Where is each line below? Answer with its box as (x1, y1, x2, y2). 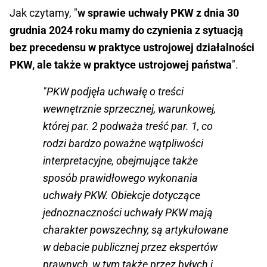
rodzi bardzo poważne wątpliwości (43, 137, 203, 150)
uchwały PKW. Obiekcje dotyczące (43, 189, 200, 202)
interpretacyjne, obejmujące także (43, 154, 198, 167)
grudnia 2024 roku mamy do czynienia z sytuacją (10, 24, 243, 37)
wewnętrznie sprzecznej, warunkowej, (43, 103, 216, 116)
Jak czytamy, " (10, 7, 77, 20)
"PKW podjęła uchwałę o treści (43, 85, 184, 98)
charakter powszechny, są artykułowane (43, 223, 228, 237)
